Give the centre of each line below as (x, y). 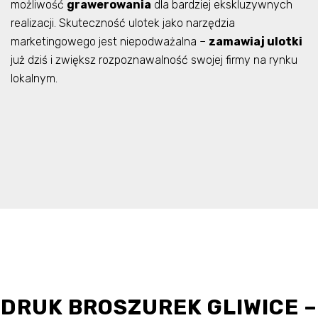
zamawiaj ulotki (256, 41)
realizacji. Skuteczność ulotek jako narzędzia (123, 23)
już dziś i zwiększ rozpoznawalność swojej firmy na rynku (154, 60)
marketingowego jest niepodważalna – (110, 41)
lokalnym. (34, 78)
